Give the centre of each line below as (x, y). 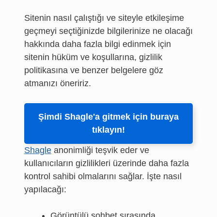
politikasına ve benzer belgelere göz (94, 70)
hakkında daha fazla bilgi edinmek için (98, 44)
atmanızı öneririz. (58, 83)
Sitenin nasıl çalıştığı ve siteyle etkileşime (104, 18)
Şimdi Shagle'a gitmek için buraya (108, 117)
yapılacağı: (45, 189)
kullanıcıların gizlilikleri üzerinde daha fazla (107, 163)
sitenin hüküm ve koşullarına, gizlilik (93, 57)
